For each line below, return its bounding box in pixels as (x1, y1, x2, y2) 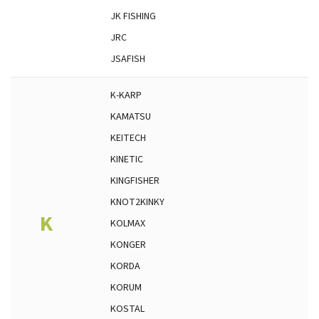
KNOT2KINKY (110, 195, 164, 209)
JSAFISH (110, 52, 145, 66)
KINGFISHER (110, 174, 159, 188)
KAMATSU (110, 110, 151, 124)
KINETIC (110, 152, 143, 167)
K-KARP (110, 88, 142, 103)
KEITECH (110, 131, 146, 145)
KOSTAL (110, 302, 145, 316)
